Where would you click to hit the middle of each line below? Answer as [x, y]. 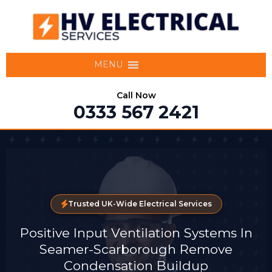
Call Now [136, 95]
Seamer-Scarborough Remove [136, 249]
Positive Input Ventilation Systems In [136, 233]
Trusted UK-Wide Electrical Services [140, 203]
